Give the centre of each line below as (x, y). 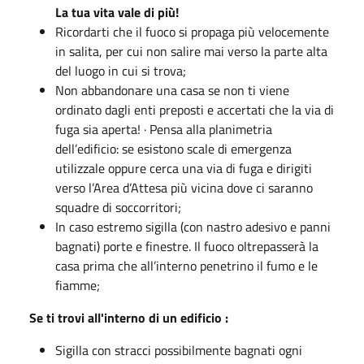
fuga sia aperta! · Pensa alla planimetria (164, 129)
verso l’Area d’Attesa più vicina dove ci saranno (184, 188)
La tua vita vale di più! (117, 12)
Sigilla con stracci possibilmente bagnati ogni (179, 350)
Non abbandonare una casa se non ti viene (172, 90)
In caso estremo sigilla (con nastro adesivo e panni (193, 227)
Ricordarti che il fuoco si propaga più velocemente (192, 32)
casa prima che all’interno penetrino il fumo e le (186, 266)
